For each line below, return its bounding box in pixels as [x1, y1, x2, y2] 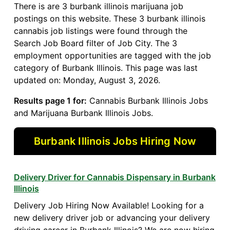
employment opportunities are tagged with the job [13, 50, 211, 61]
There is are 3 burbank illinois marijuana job [13, 1, 183, 12]
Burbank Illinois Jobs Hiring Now [33, 135, 197, 148]
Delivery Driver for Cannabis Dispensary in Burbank [13, 172, 216, 183]
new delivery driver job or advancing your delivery [13, 213, 210, 223]
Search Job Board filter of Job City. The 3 [13, 38, 177, 49]
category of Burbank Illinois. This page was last [13, 63, 198, 73]
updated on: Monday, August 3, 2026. [13, 75, 160, 86]
